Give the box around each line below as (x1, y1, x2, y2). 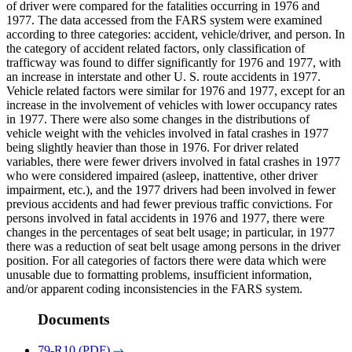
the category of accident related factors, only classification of (6, 42, 305, 56)
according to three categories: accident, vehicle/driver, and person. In (6, 27, 345, 42)
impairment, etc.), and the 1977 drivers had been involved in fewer (6, 183, 335, 197)
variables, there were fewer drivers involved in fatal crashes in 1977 (6, 155, 340, 169)
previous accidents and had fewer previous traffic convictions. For (6, 197, 332, 211)
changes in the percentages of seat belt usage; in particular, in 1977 (6, 225, 335, 240)
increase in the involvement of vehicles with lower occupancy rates (6, 98, 337, 112)
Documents (38, 310, 109, 328)
